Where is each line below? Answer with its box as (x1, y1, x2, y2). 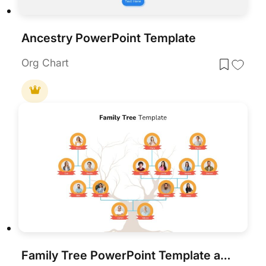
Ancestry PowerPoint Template (21, 30, 197, 45)
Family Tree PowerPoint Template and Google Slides (220, 248, 231, 262)
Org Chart (21, 56, 69, 69)
